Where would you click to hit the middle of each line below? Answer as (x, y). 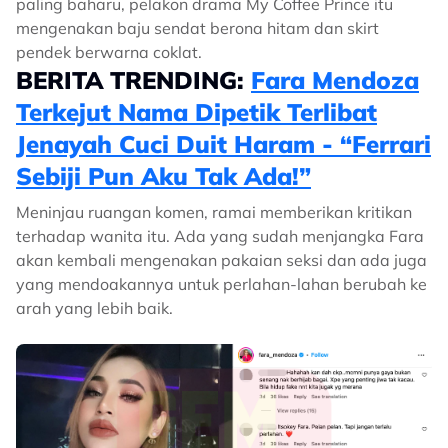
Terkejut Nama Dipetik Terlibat (196, 112)
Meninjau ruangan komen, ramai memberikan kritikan (214, 212)
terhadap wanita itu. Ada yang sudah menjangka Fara (220, 236)
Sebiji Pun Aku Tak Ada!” (163, 176)
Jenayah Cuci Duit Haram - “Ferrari (223, 144)
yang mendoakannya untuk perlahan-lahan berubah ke (221, 284)
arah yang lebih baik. (94, 308)
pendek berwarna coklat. (109, 52)
